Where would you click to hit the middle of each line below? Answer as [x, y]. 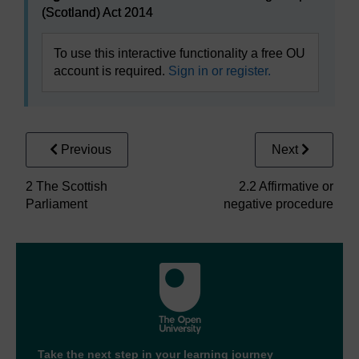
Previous [86, 149]
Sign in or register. [220, 71]
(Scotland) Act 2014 [97, 12]
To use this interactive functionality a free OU [179, 53]
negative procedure [278, 204]
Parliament [56, 204]
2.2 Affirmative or [286, 186]
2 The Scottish [67, 186]
